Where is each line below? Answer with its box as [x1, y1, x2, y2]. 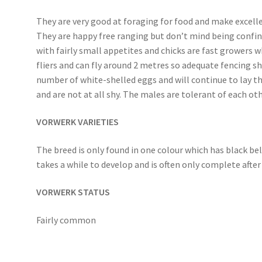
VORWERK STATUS [36, 186, 111, 198]
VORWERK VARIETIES [36, 116, 119, 128]
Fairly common [36, 214, 96, 226]
